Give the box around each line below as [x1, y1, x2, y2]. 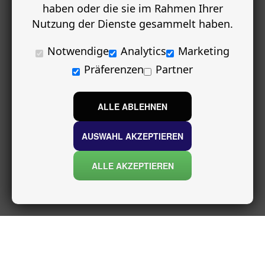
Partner [156, 62, 193, 76]
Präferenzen [84, 62, 144, 76]
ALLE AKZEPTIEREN [91, 159, 174, 172]
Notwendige [47, 44, 109, 58]
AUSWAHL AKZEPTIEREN [82, 130, 183, 142]
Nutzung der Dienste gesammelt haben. [32, 17, 233, 31]
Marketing [178, 44, 230, 58]
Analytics [121, 44, 166, 58]
